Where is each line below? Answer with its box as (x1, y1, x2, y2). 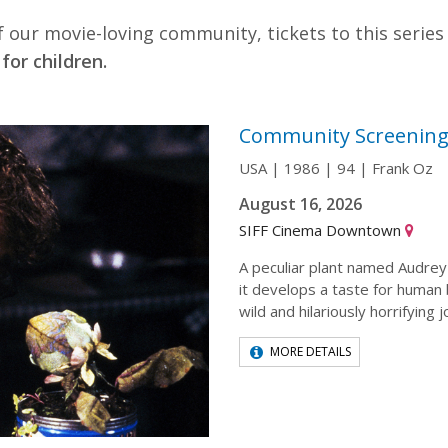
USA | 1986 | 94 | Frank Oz (239, 157, 433, 178)
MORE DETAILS (270, 342, 351, 360)
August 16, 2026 (239, 192, 362, 215)
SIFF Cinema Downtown (239, 219, 405, 240)
